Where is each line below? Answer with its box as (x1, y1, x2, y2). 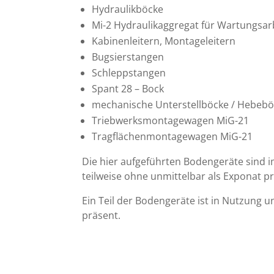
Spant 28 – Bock (92, 81, 165, 95)
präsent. (82, 208, 121, 222)
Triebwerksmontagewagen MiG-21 (92, 113, 250, 127)
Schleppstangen (92, 65, 166, 80)
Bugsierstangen (92, 50, 165, 64)
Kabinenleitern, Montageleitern (92, 34, 236, 48)
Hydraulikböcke (92, 2, 164, 16)
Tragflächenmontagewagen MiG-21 (92, 129, 253, 143)
